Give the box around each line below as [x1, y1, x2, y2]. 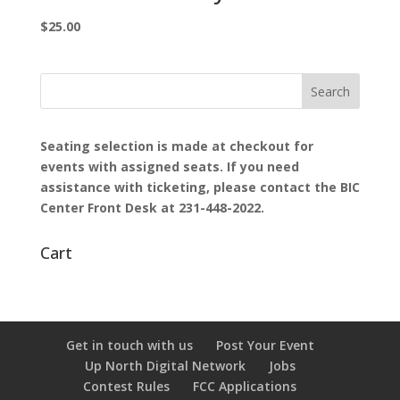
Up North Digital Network [84, 357, 246, 375]
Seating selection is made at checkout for [39, 137, 313, 155]
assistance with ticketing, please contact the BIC [39, 179, 360, 196]
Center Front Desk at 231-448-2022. [39, 199, 264, 217]
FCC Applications [193, 378, 297, 396]
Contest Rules [83, 378, 171, 396]
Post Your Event [215, 337, 314, 354]
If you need [226, 158, 299, 176]
